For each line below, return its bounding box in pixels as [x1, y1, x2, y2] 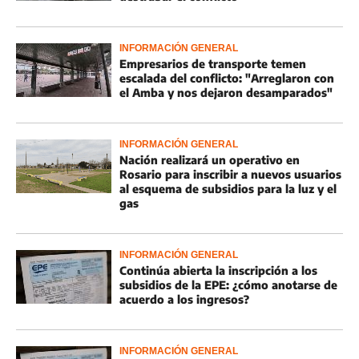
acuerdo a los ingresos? [119, 292, 249, 306]
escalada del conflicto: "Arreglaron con [119, 71, 334, 85]
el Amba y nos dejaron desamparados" [119, 86, 333, 99]
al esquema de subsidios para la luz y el [119, 182, 337, 196]
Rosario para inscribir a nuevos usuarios [119, 167, 341, 181]
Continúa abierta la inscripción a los [119, 264, 317, 277]
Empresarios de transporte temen [119, 57, 306, 71]
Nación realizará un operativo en [119, 153, 300, 167]
